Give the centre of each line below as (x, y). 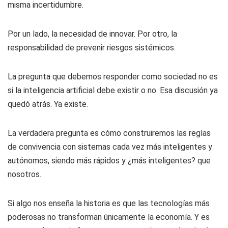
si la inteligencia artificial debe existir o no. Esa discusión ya (113, 90)
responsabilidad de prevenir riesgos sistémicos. (92, 48)
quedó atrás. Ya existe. (48, 104)
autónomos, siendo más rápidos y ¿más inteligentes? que (109, 161)
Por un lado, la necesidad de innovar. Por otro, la (92, 34)
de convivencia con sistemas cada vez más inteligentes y (110, 147)
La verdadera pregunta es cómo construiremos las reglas (109, 133)
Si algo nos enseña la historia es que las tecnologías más (109, 203)
